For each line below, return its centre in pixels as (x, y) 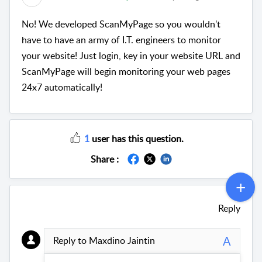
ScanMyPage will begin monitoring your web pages (126, 71)
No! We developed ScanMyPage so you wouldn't (121, 24)
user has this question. (137, 138)
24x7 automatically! (62, 87)
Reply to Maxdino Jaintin (104, 241)
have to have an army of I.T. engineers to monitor (121, 39)
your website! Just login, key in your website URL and (131, 55)
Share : (104, 159)
